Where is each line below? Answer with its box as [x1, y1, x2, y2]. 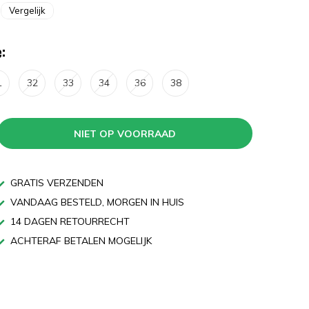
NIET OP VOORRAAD [74, 127, 176, 140]
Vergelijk [9, 5, 46, 16]
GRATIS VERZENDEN [8, 177, 103, 189]
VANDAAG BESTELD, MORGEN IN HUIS [8, 196, 184, 208]
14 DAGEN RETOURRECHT [8, 215, 130, 228]
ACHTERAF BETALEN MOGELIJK [8, 235, 152, 247]
